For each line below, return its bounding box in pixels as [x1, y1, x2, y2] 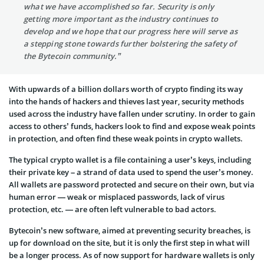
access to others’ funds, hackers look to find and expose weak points [9, 121, 255, 131]
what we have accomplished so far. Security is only [24, 1, 214, 12]
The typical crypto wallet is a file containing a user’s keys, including [9, 154, 251, 165]
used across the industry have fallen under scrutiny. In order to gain [9, 108, 255, 119]
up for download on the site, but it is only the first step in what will [9, 237, 250, 248]
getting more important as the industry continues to [24, 14, 219, 24]
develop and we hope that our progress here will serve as [24, 26, 238, 37]
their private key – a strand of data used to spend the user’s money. [9, 167, 253, 177]
